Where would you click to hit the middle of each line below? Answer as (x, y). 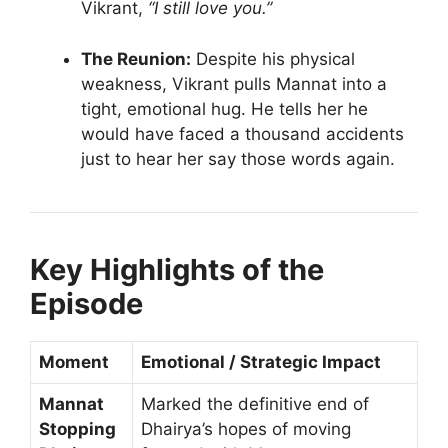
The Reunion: (136, 58)
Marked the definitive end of (255, 403)
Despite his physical (273, 58)
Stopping (77, 428)
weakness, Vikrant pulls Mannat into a (234, 83)
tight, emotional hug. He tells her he (224, 108)
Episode (86, 303)
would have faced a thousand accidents (242, 133)
